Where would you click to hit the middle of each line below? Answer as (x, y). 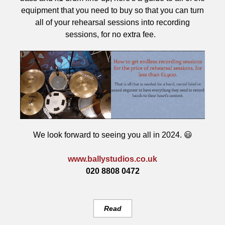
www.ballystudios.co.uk (113, 159)
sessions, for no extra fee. (111, 34)
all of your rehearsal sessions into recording (113, 22)
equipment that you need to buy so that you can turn (113, 10)
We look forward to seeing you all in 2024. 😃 (113, 135)
